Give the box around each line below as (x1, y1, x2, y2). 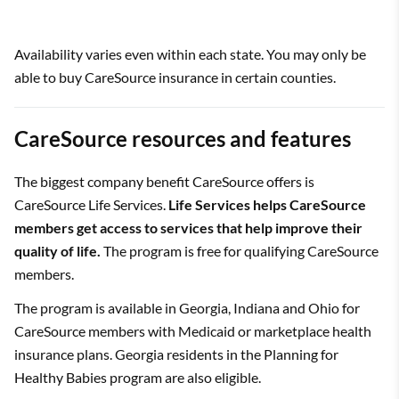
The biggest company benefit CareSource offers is (14, 172, 314, 190)
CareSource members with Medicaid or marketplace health (14, 322, 371, 339)
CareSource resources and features (14, 125, 351, 151)
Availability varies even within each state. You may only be (14, 45, 366, 62)
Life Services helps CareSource (168, 195, 366, 213)
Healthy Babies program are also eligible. (14, 368, 261, 386)
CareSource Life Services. (14, 195, 168, 213)
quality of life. (14, 241, 101, 259)
